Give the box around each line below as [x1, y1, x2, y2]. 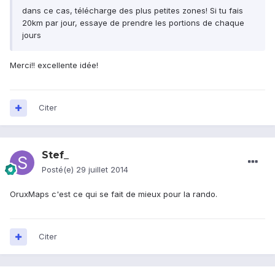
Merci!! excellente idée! [10, 60, 98, 71]
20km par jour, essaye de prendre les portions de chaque [22, 18, 244, 28]
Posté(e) [42, 165, 76, 175]
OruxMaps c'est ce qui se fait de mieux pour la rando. [10, 189, 217, 199]
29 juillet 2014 [76, 165, 128, 175]
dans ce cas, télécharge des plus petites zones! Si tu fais [22, 6, 243, 16]
